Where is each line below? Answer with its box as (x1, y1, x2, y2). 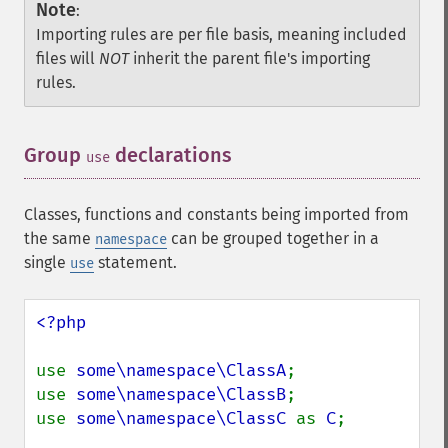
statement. (94, 253, 177, 272)
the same (24, 229, 95, 248)
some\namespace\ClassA (76, 360, 286, 381)
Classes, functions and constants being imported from (24, 205, 409, 224)
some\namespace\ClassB (76, 384, 286, 405)
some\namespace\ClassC (76, 408, 296, 429)
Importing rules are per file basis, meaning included (36, 25, 407, 44)
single (24, 253, 70, 272)
